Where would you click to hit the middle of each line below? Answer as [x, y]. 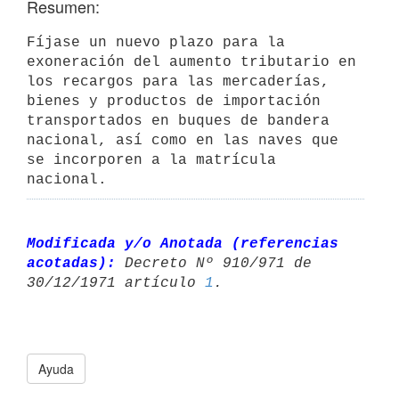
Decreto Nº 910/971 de [218, 263]
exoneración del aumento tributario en [191, 62]
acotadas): [71, 263]
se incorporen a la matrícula [151, 160]
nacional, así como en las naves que [183, 140]
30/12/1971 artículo [116, 283]
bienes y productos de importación [174, 101]
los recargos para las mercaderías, [178, 81]
